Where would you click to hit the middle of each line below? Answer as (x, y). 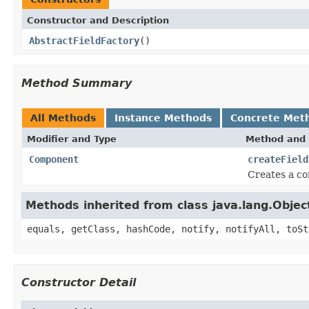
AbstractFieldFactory (84, 40)
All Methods (63, 118)
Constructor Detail (79, 282)
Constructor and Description (98, 20)
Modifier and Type (72, 139)
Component (54, 159)
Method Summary (77, 83)
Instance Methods (163, 118)
